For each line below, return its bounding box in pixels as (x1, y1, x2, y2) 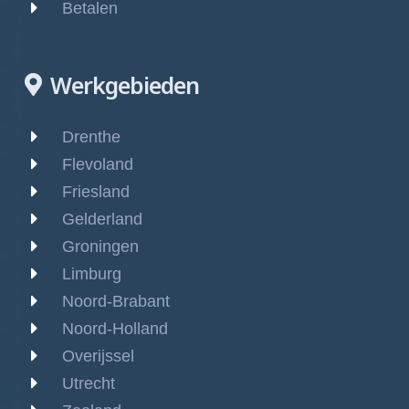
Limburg (62, 265, 121, 284)
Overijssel (62, 347, 134, 366)
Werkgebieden (50, 69, 199, 101)
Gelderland (62, 210, 142, 229)
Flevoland (62, 155, 133, 174)
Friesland (62, 183, 130, 202)
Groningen (62, 237, 139, 257)
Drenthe (62, 128, 121, 147)
